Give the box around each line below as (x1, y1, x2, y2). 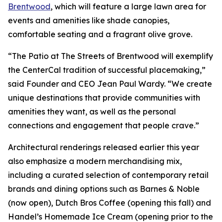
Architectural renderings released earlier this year (8, 142, 199, 152)
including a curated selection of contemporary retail (8, 170, 209, 180)
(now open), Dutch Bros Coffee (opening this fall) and (8, 198, 211, 208)
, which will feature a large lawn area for (51, 1, 206, 11)
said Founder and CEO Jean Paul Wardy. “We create (8, 79, 212, 89)
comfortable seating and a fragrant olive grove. (8, 29, 192, 39)
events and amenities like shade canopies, (8, 15, 169, 25)
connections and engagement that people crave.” (8, 120, 199, 130)
